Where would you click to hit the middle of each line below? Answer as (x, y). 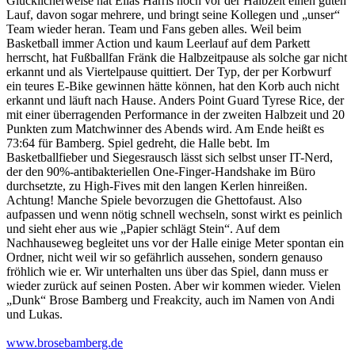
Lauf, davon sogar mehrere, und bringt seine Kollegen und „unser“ (173, 15)
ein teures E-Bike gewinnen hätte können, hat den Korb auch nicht (173, 86)
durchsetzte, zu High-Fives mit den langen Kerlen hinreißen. (157, 186)
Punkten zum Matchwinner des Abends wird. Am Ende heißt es (165, 129)
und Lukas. (34, 315)
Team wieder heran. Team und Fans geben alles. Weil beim (154, 29)
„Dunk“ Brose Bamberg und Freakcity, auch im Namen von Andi (170, 300)
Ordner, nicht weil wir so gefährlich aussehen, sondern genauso (164, 258)
